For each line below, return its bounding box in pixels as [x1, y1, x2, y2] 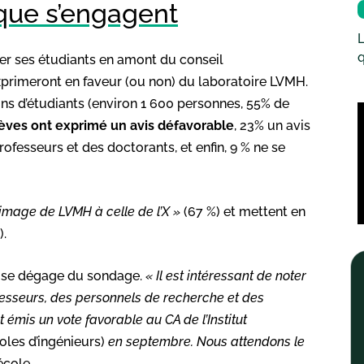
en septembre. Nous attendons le [105, 333, 305, 349]
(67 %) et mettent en [180, 203, 305, 219]
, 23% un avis [234, 117, 310, 133]
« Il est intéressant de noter [145, 267, 306, 284]
